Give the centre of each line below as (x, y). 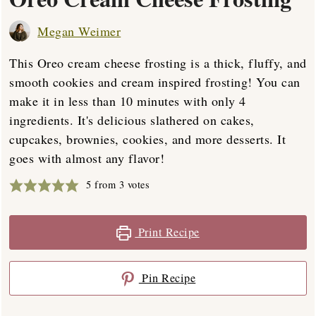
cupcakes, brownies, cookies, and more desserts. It (148, 139)
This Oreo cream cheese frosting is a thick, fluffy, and (158, 63)
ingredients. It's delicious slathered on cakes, (132, 120)
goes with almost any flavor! (87, 158)
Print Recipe (167, 232)
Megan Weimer (79, 31)
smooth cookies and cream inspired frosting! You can (155, 82)
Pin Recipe (167, 278)
